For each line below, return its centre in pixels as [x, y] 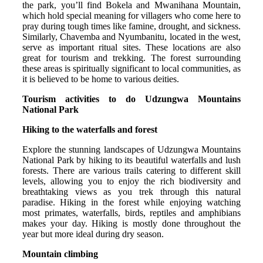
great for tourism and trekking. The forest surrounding [131, 58]
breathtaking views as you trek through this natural [131, 191]
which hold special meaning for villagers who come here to [131, 15]
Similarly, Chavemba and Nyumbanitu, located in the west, [131, 36]
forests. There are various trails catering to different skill [131, 170]
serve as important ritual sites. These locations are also [131, 47]
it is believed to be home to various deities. [101, 79]
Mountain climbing [60, 254]
